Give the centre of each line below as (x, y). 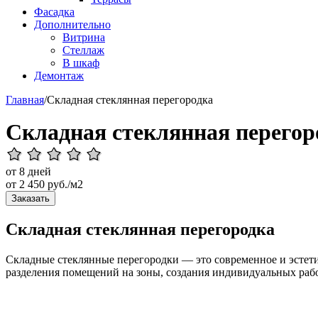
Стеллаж (83, 50)
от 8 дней (28, 171)
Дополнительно (72, 24)
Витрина (84, 37)
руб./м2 (64, 184)
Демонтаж (59, 76)
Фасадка (54, 12)
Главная (25, 100)
